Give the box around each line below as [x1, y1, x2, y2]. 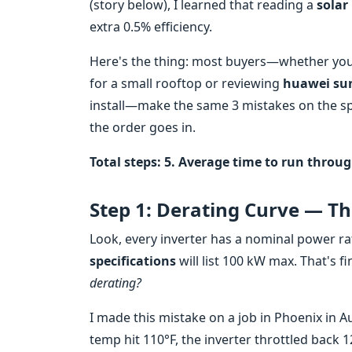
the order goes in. [90, 119, 196, 136]
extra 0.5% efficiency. [90, 18, 212, 35]
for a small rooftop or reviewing [90, 75, 283, 92]
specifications [90, 252, 176, 269]
